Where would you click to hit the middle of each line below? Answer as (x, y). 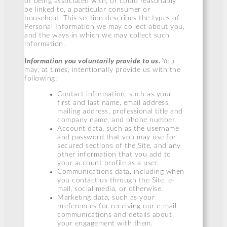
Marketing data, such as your (106, 197)
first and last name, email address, (114, 103)
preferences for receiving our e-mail (117, 206)
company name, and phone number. (117, 120)
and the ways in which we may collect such (97, 36)
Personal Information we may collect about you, (104, 27)
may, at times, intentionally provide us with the (102, 70)
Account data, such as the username (118, 128)
